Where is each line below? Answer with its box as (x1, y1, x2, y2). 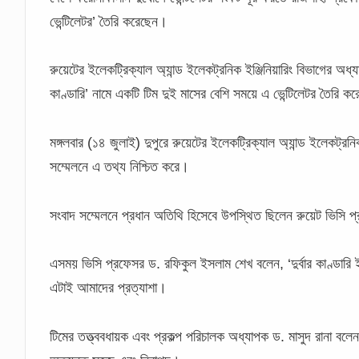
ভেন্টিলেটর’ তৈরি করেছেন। (50, 13, 168, 30)
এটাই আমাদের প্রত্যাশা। (50, 280, 167, 296)
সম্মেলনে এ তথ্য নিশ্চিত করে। (50, 158, 190, 175)
